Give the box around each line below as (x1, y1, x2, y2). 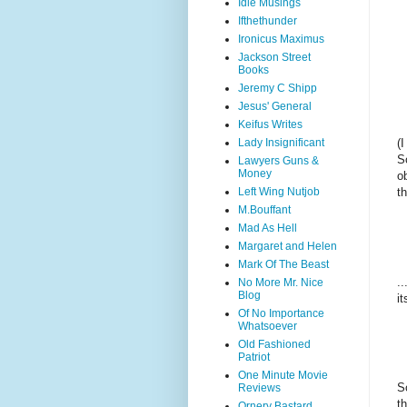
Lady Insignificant (238, 136, 324, 149)
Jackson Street (238, 51, 311, 64)
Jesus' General (238, 100, 312, 113)
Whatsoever (238, 320, 297, 333)
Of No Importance (238, 307, 324, 320)
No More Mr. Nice (238, 276, 323, 289)
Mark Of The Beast (238, 258, 329, 271)
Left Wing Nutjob (238, 185, 320, 198)
